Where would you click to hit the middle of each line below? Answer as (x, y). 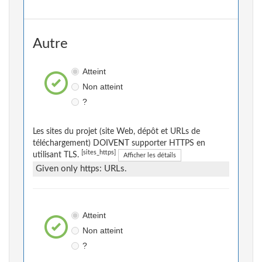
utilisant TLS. (57, 155)
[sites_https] (99, 153)
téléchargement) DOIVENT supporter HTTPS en (119, 144)
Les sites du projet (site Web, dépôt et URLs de (116, 132)
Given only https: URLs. (81, 169)
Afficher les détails (150, 156)
